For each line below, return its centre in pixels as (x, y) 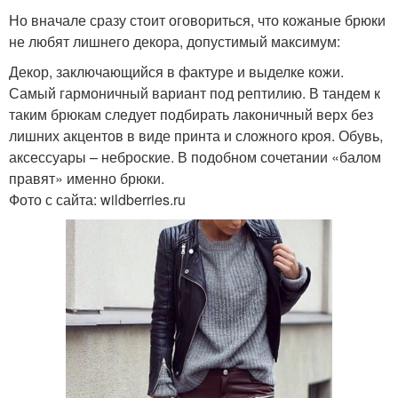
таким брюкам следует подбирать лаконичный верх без (191, 114)
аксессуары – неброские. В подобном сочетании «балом (195, 156)
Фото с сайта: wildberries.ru (97, 199)
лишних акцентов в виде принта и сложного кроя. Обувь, (196, 135)
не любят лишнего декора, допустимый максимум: (175, 41)
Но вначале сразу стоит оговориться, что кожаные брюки (197, 20)
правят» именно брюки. (87, 178)
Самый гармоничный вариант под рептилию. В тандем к (195, 92)
